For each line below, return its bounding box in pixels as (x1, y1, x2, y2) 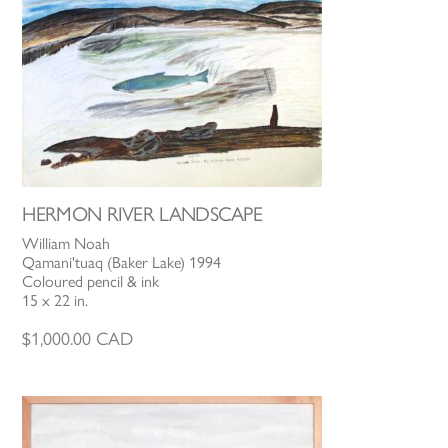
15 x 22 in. (22, 290, 89, 310)
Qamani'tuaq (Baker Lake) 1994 (22, 252, 222, 272)
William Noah (22, 233, 111, 253)
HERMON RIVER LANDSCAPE (22, 201, 263, 226)
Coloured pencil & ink (22, 271, 160, 291)
